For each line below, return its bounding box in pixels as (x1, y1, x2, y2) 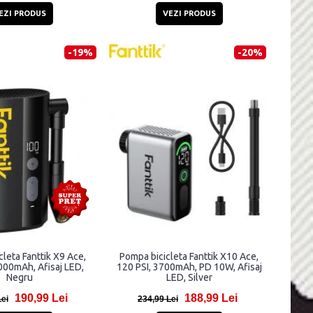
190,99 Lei (14, 292, 68, 305)
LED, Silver (166, 272, 212, 284)
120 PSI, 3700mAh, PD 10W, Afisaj (116, 261, 262, 273)
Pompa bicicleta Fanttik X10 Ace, (119, 251, 259, 263)
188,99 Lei (184, 292, 238, 305)
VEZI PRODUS (162, 9, 216, 18)
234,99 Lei (137, 294, 178, 305)
